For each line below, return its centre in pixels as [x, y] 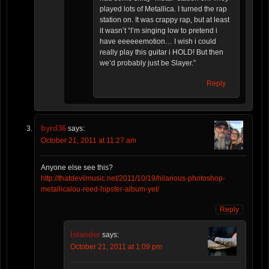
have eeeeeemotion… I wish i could [158, 41]
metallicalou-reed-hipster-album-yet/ [100, 189]
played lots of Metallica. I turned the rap [163, 9]
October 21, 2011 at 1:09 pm [116, 246]
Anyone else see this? [77, 167]
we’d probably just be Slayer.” [148, 63]
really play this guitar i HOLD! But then [162, 52]
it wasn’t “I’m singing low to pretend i [159, 30]
